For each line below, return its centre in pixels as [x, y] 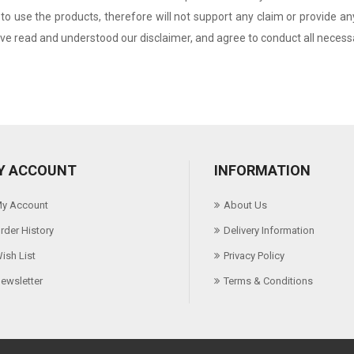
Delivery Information [269, 231]
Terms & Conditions [268, 281]
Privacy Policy [254, 256]
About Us [245, 205]
